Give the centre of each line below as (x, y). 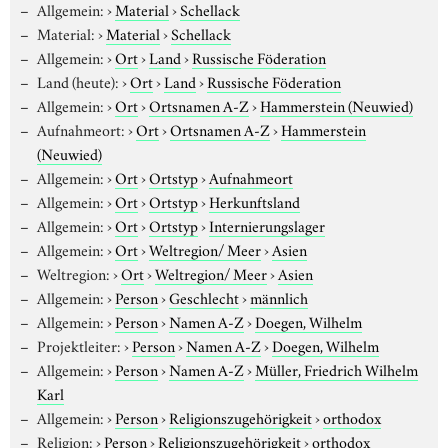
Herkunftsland (254, 200)
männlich (278, 296)
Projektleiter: (78, 344)
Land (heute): (77, 80)
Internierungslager (266, 224)
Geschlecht (203, 296)
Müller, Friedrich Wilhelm (336, 368)
